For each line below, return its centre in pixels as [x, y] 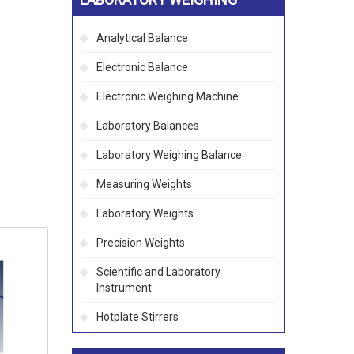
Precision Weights [141, 243]
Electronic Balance [142, 67]
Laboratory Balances [148, 126]
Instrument [124, 288]
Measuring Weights [144, 184]
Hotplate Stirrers [137, 317]
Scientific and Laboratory [158, 272]
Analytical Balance [142, 38]
